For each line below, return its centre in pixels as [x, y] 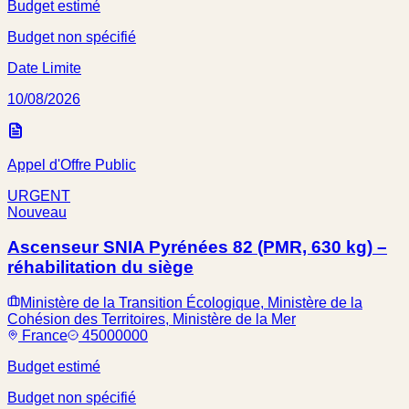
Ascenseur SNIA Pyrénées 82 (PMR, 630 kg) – [197, 247]
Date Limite [44, 68]
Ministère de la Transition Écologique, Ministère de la [191, 303]
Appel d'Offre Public [72, 164]
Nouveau [37, 212]
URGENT [39, 195]
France [45, 336]
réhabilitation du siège [100, 267]
